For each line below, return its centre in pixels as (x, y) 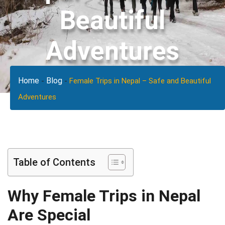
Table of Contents (54, 162)
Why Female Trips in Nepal (104, 196)
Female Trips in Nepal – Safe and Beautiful (140, 81)
